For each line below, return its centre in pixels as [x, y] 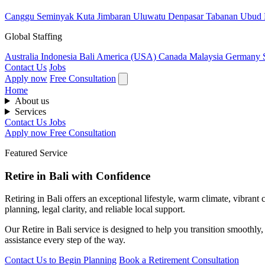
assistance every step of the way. [65, 240]
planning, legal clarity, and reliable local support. [95, 209]
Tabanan [223, 16]
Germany [244, 56]
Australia [23, 56]
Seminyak [56, 16]
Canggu [21, 16]
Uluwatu [151, 16]
